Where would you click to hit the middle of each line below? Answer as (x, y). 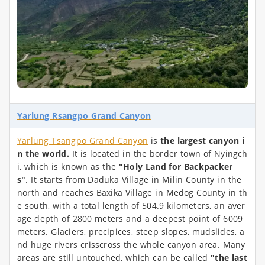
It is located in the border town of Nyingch (158, 154)
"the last (229, 258)
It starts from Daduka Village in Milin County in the (136, 180)
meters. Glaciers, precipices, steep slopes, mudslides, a (131, 232)
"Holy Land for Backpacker (176, 167)
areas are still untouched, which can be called (114, 258)
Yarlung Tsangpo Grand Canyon (83, 141)
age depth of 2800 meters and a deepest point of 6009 (130, 219)
